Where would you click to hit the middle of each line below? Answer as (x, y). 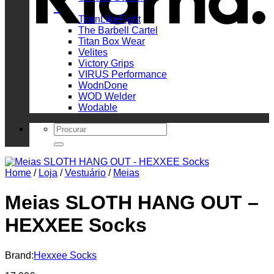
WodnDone (103, 86)
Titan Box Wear (112, 42)
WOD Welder (107, 97)
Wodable (98, 108)
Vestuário (85, 173)
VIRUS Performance (123, 75)
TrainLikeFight (109, 20)
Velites (93, 53)
